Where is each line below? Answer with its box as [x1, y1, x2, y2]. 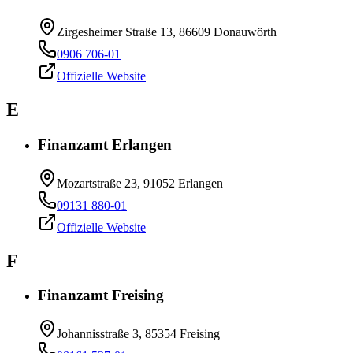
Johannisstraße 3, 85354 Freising [57, 327, 220, 341]
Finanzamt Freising [38, 287, 164, 304]
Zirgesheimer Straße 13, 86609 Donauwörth [57, 25, 277, 39]
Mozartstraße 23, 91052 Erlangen [57, 176, 223, 190]
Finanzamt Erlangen [38, 136, 172, 153]
